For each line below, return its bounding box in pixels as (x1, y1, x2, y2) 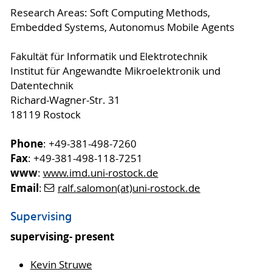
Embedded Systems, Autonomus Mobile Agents (10, 20, 234, 34)
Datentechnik (10, 78, 73, 92)
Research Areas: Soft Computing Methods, (10, 5, 210, 19)
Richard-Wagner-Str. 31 (10, 93, 120, 107)
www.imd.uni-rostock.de (42, 166, 158, 180)
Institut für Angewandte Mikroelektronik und (10, 64, 220, 78)
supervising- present (10, 229, 114, 244)
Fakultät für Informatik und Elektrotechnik (10, 49, 208, 63)
